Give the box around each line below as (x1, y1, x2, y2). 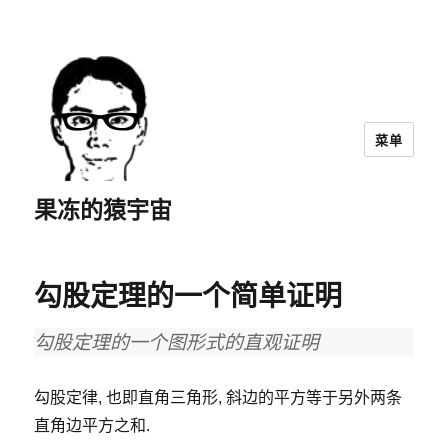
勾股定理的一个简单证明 (34, 281, 343, 312)
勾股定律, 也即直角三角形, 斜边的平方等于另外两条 (34, 389, 403, 406)
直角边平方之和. (34, 417, 151, 434)
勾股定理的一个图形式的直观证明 (34, 329, 320, 354)
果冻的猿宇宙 (34, 192, 173, 225)
